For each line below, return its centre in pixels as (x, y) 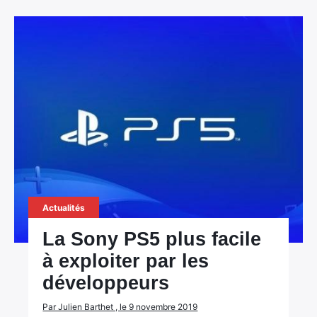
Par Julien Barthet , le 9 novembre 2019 (120, 307)
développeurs (106, 283)
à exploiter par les (126, 261)
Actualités (64, 208)
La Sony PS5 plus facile (152, 239)
